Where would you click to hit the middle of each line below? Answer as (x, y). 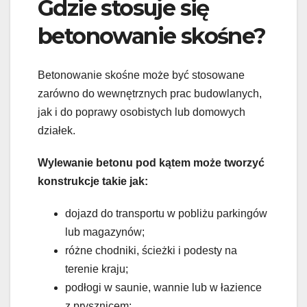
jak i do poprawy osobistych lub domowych (142, 112)
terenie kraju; (97, 269)
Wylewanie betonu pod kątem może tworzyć (151, 162)
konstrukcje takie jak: (93, 181)
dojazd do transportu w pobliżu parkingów (166, 213)
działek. (57, 130)
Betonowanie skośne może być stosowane (141, 75)
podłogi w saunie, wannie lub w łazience (163, 287)
